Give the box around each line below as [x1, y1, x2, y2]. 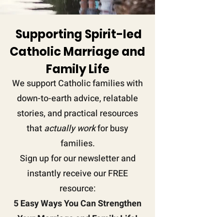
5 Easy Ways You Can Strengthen [14, 197, 141, 210]
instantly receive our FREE [27, 167, 128, 180]
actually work [44, 122, 95, 135]
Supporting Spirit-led [15, 26, 142, 42]
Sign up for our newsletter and [19, 152, 136, 165]
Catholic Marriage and [10, 43, 145, 60]
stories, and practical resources [17, 107, 138, 120]
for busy [95, 122, 128, 135]
